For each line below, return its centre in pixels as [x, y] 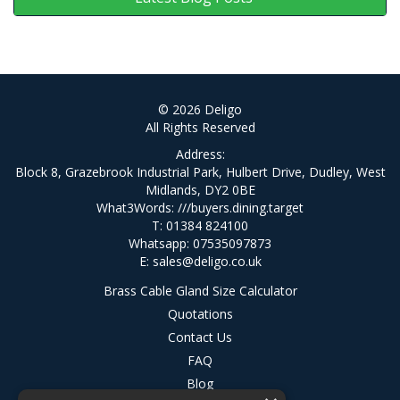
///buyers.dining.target [241, 208]
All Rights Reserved [200, 127]
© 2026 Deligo [200, 109]
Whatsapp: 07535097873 [200, 243]
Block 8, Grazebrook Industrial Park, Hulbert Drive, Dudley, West [200, 172]
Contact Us [200, 337]
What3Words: [137, 208]
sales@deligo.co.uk [207, 261]
